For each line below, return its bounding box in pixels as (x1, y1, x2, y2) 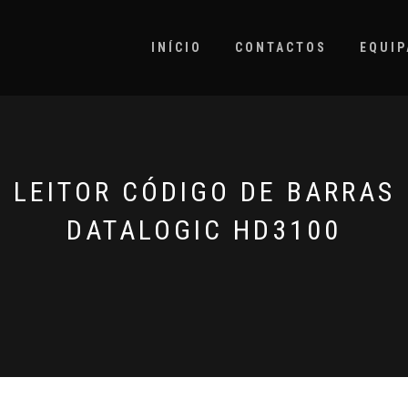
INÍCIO (151, 40, 202, 55)
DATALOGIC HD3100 (66, 214, 342, 246)
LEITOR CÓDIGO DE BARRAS (13, 176, 395, 208)
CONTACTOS (235, 40, 327, 55)
